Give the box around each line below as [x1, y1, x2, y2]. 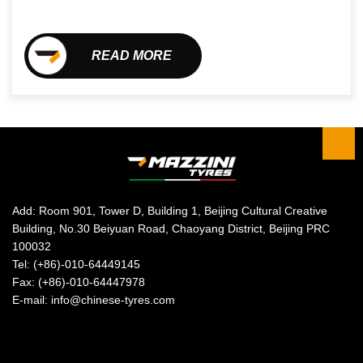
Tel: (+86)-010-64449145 [12, 257, 140, 271]
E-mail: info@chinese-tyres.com [12, 293, 175, 306]
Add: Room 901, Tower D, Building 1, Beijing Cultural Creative [12, 203, 327, 217]
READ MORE [91, 48, 172, 62]
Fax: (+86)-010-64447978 [12, 275, 145, 288]
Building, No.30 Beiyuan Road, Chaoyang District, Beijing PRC [12, 221, 330, 235]
